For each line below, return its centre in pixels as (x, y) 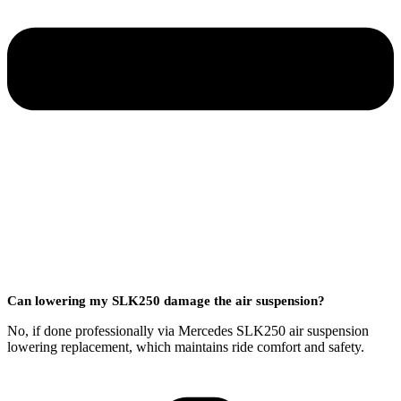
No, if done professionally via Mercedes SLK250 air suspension (188, 330)
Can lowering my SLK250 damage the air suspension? (166, 300)
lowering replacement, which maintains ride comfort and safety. (186, 346)
